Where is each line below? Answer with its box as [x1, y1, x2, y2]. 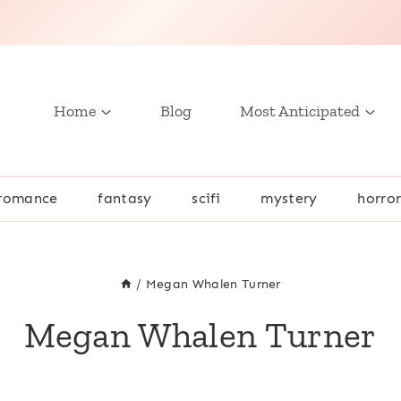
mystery [260, 190, 318, 208]
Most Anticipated [240, 100, 360, 121]
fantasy [98, 190, 152, 208]
